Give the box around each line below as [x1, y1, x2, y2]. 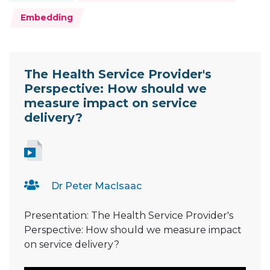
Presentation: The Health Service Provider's [24, 210, 233, 222]
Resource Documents [8, 51, 168, 68]
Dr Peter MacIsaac [51, 180, 142, 192]
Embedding [20, 12, 73, 24]
